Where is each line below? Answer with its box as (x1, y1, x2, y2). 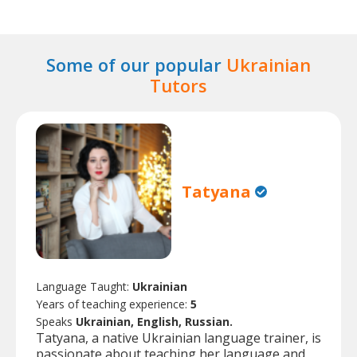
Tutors (150, 73, 207, 97)
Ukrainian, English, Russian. (76, 314, 233, 330)
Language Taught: (36, 279, 132, 295)
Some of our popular (46, 53, 226, 76)
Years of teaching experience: (36, 296, 190, 312)
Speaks (36, 314, 76, 330)
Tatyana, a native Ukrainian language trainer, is (36, 329, 321, 347)
